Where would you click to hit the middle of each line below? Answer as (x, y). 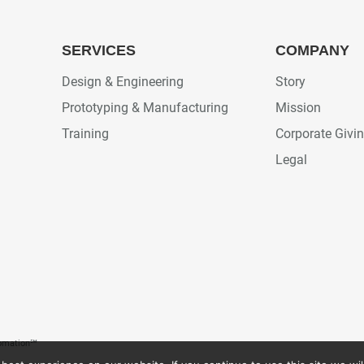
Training (85, 134)
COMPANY (312, 50)
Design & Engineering (122, 82)
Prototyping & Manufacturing (145, 108)
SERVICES (98, 50)
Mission (298, 108)
